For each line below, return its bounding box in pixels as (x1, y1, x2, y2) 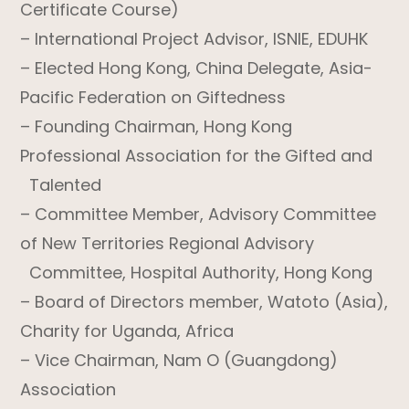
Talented (20, 173, 102, 197)
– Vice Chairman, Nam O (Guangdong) (20, 349, 339, 372)
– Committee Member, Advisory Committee (20, 203, 377, 226)
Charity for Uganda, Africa (20, 320, 235, 343)
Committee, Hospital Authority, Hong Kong (20, 261, 373, 285)
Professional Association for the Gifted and (20, 144, 373, 168)
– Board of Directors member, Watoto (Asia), (20, 290, 389, 314)
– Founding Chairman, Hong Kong (20, 115, 293, 139)
